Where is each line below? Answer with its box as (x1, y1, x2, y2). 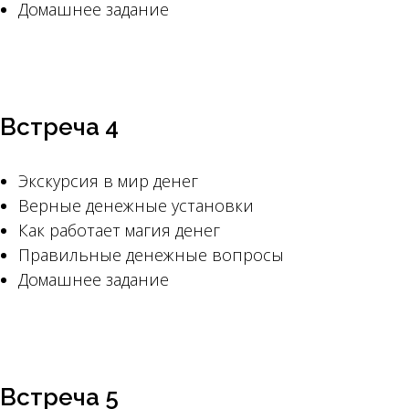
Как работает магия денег (18, 219, 220, 241)
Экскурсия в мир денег (18, 170, 198, 192)
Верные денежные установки (18, 194, 254, 216)
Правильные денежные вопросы (18, 244, 284, 266)
